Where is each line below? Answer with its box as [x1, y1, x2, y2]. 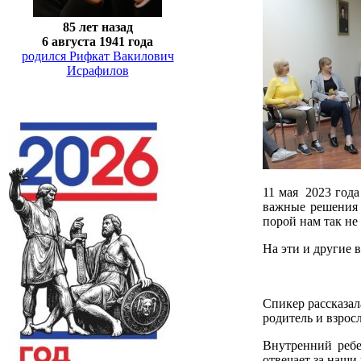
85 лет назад [62, 19, 133, 34]
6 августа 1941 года [42, 34, 153, 48]
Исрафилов [66, 63, 129, 77]
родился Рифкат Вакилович [21, 48, 174, 63]
